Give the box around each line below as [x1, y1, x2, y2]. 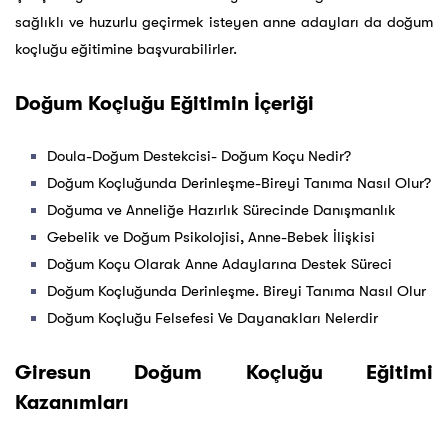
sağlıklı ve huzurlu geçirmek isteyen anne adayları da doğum [15, 13, 433, 32]
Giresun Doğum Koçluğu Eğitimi [15, 361, 433, 385]
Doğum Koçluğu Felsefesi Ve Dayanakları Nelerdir [47, 309, 378, 328]
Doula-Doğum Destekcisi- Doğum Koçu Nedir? [47, 147, 351, 166]
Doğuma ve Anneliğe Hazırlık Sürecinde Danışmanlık [47, 201, 396, 220]
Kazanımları [15, 391, 129, 415]
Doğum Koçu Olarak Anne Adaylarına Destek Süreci [47, 255, 392, 274]
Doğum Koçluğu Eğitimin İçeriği [15, 92, 314, 116]
